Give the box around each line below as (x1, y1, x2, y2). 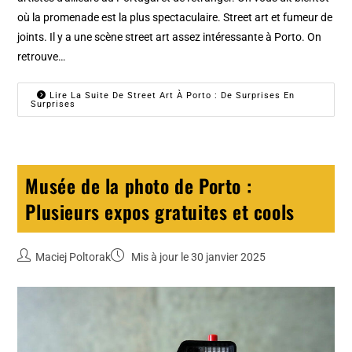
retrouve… (17, 50, 66, 64)
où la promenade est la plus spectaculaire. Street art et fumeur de (17, 11, 333, 24)
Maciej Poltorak (35, 251, 112, 264)
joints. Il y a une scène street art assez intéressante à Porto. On (17, 31, 322, 44)
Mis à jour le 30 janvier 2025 (129, 251, 266, 264)
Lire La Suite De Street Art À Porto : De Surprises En (46, 90, 295, 101)
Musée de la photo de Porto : (25, 171, 252, 200)
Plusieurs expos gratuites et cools (25, 197, 295, 226)
